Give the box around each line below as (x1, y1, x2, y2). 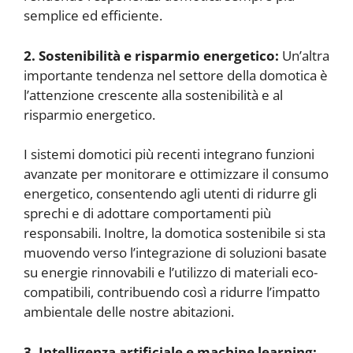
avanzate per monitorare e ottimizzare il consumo (24, 165, 329, 184)
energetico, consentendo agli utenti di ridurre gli (24, 184, 317, 203)
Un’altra (279, 46, 329, 65)
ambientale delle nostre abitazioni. (24, 303, 234, 321)
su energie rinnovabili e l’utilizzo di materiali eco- (24, 263, 318, 282)
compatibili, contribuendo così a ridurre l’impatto (24, 283, 320, 302)
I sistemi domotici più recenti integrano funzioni (24, 145, 314, 164)
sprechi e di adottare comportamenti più (24, 204, 271, 223)
